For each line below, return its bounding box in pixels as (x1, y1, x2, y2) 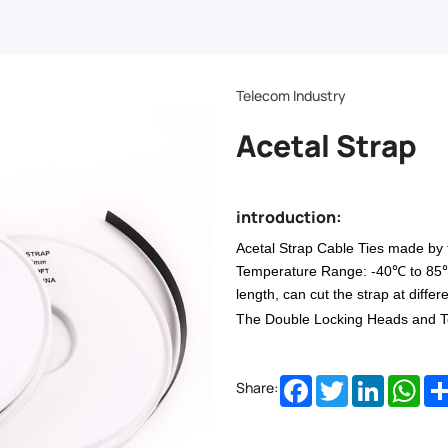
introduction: (236, 203, 342, 228)
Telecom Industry (236, 85, 346, 105)
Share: (236, 377, 278, 397)
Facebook (312, 373, 374, 393)
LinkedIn (384, 373, 436, 393)
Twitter (348, 373, 393, 393)
